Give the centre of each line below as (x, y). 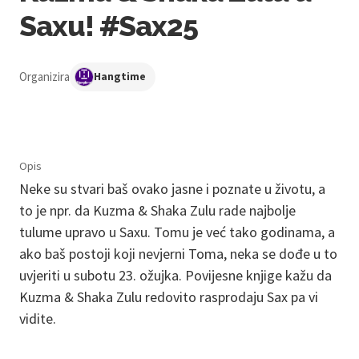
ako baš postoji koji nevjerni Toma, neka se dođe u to (178, 253)
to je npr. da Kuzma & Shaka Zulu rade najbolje (157, 210)
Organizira (44, 76)
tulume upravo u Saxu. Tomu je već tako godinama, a (177, 232)
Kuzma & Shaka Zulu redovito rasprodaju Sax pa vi (169, 296)
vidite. (38, 318)
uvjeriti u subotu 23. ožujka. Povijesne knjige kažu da (175, 275)
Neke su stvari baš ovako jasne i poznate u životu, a (172, 188)
